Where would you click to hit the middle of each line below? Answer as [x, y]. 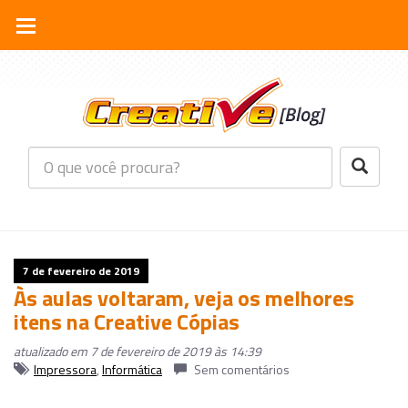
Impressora [65, 369]
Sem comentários [240, 369]
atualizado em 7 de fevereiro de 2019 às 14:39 [138, 351]
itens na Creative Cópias [127, 321]
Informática [132, 369]
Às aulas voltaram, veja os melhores [184, 297]
